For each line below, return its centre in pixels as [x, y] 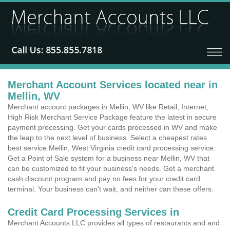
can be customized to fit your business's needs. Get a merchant [111, 168]
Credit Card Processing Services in [93, 212]
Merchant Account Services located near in [113, 85]
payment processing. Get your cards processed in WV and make [112, 127]
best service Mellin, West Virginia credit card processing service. [112, 148]
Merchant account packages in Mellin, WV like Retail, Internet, [108, 107]
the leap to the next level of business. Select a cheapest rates [107, 138]
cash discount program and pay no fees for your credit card [104, 179]
